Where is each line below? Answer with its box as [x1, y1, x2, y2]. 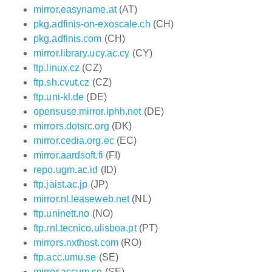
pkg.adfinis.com [33, 33, 102, 44]
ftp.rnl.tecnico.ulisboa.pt [33, 223, 137, 233]
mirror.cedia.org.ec [33, 135, 114, 146]
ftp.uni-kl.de [33, 92, 84, 102]
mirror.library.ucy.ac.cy [33, 48, 130, 58]
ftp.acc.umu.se [33, 252, 97, 262]
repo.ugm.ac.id [33, 165, 98, 175]
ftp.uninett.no [33, 208, 90, 219]
